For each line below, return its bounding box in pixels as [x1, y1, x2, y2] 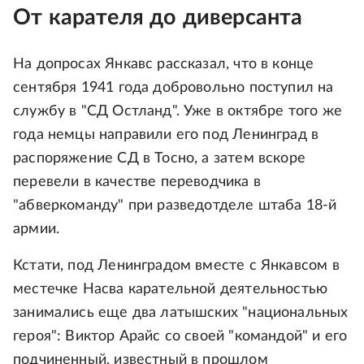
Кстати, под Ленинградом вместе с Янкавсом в [13, 258, 340, 273]
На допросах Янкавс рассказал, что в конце [13, 56, 314, 71]
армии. [13, 221, 60, 236]
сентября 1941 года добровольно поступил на [13, 80, 334, 95]
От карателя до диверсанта [13, 6, 303, 29]
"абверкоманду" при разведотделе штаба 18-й [13, 197, 337, 213]
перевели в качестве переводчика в [13, 174, 261, 189]
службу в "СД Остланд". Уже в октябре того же [13, 103, 342, 119]
